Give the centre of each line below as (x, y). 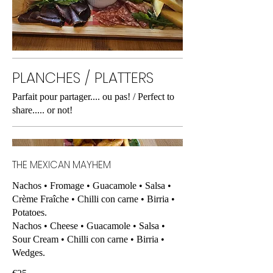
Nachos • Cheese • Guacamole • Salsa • (89, 226)
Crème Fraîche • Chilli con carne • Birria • (94, 199)
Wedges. (29, 253)
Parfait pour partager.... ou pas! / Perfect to (93, 97)
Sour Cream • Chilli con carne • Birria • (88, 239)
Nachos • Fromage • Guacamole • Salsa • (92, 186)
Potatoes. (30, 213)
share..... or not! (42, 110)
